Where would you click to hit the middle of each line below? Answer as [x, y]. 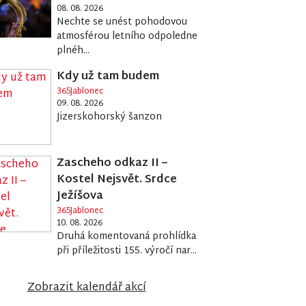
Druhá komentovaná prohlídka [127, 237]
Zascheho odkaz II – [112, 164]
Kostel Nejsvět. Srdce [117, 180]
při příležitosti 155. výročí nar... [127, 251]
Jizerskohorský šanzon [110, 117]
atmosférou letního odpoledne [127, 36]
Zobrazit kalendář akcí [86, 288]
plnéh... [73, 51]
